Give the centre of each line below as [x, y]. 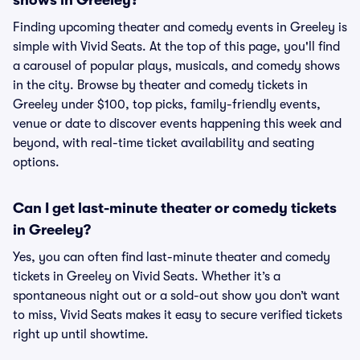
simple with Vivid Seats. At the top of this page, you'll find [176, 47]
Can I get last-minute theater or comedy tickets [175, 208]
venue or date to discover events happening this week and [177, 124]
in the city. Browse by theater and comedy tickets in [160, 85]
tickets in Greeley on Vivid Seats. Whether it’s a [147, 276]
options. [36, 162]
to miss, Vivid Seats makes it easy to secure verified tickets [178, 315]
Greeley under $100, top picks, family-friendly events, [167, 104]
